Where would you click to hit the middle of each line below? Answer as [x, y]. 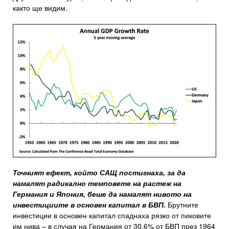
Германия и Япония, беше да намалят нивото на [102, 194]
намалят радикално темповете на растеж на [97, 183]
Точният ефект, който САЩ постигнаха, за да [99, 173]
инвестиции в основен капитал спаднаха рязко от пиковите [112, 215]
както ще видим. [40, 8]
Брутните [182, 205]
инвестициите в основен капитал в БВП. [89, 205]
